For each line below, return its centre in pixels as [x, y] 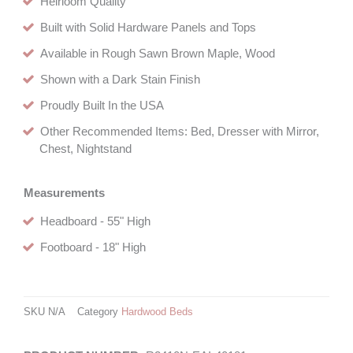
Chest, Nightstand [85, 149]
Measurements [64, 193]
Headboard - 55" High [95, 221]
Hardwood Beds [157, 312]
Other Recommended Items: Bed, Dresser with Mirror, [180, 131]
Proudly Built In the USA [102, 105]
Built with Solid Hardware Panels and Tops [148, 27]
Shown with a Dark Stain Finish [120, 79]
